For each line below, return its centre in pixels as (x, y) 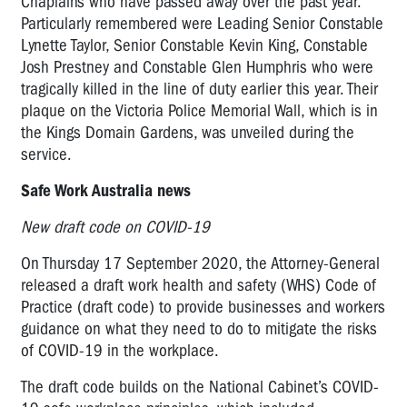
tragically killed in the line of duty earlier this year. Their (199, 89)
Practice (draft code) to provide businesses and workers (203, 307)
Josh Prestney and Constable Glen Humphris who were (197, 67)
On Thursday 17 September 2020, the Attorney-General (200, 263)
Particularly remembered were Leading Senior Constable (202, 23)
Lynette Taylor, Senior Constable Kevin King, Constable (194, 45)
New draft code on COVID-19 (115, 227)
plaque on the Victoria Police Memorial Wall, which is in (199, 110)
